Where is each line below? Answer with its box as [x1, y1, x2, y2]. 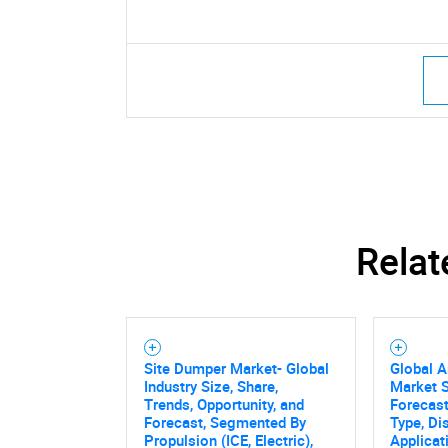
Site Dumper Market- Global [143, 358, 329, 379]
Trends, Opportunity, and [143, 394, 304, 415]
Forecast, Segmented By [143, 412, 306, 433]
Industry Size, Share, [143, 376, 278, 397]
